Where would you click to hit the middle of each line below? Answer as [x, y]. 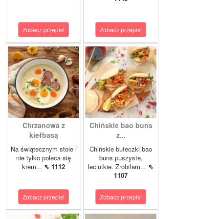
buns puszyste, [121, 157]
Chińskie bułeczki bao [121, 149]
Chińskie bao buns [121, 125]
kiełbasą [44, 135]
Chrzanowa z [44, 125]
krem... [33, 166]
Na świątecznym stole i [44, 149]
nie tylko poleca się [44, 157]
